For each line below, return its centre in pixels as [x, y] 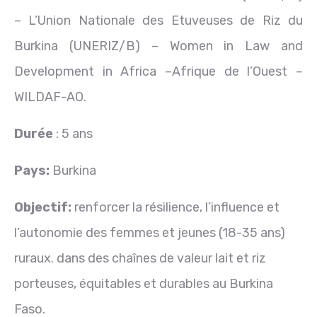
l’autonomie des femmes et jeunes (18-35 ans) [150, 233]
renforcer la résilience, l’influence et [177, 208]
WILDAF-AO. [50, 97]
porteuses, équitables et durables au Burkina [144, 284]
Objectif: [44, 208]
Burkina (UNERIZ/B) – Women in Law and [158, 46]
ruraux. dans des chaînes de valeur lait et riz [140, 259]
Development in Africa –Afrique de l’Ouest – [158, 72]
